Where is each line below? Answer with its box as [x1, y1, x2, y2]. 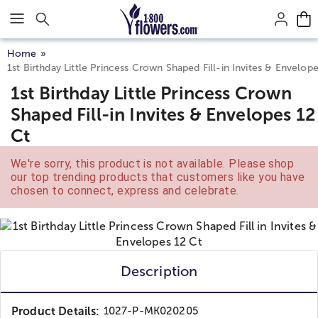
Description [120, 263, 198, 279]
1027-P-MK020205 [103, 305, 198, 317]
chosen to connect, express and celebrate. [11, 184, 239, 197]
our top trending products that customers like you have [11, 170, 305, 184]
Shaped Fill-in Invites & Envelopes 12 [11, 104, 316, 124]
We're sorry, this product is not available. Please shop [11, 157, 295, 170]
